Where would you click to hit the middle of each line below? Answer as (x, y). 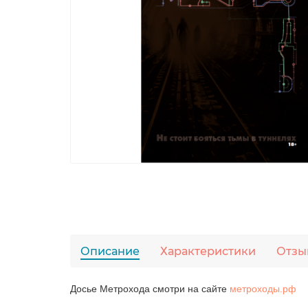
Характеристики (208, 251)
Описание (110, 251)
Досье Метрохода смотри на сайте (150, 289)
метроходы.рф (263, 289)
